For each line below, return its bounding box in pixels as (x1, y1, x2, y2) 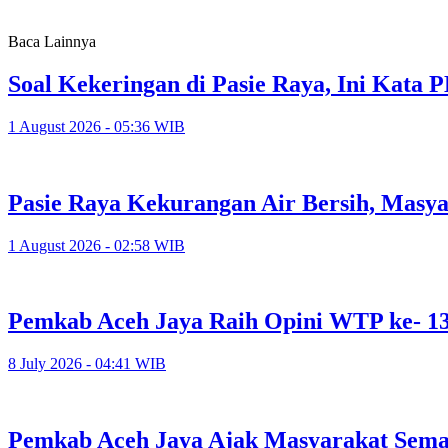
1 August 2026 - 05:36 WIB (8, 117, 185, 135)
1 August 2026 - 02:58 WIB (8, 236, 185, 254)
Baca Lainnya (8, 32, 96, 50)
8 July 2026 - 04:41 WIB (8, 355, 166, 373)
